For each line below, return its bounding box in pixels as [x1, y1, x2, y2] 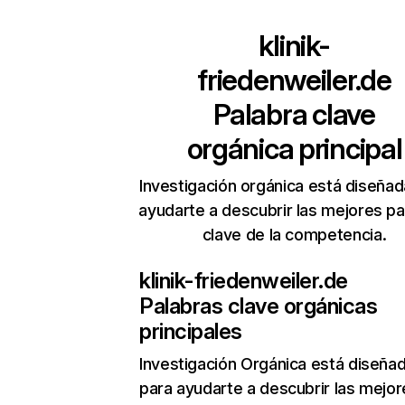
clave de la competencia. [202, 225, 387, 244]
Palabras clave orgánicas [139, 293, 378, 319]
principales [139, 318, 242, 344]
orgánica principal [186, 131, 402, 166]
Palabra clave [213, 97, 375, 132]
